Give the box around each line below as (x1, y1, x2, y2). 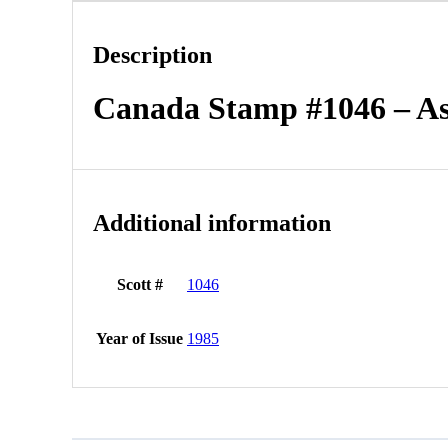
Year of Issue (96, 329, 183, 347)
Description (93, 41, 212, 68)
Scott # (116, 275, 163, 293)
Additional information (93, 209, 331, 236)
